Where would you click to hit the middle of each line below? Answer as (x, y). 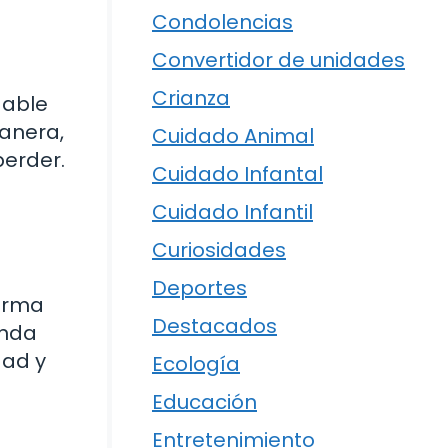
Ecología (196, 364)
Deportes (199, 288)
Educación (204, 402)
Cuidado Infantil (232, 212)
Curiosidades (219, 250)
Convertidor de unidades (278, 60)
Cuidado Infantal (237, 174)
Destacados (214, 326)
